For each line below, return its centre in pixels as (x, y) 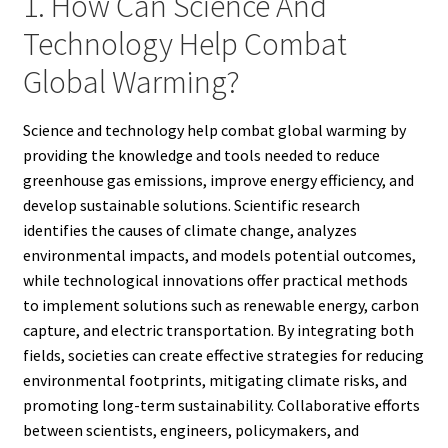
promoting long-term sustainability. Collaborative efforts (221, 405)
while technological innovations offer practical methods (215, 280)
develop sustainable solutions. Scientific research (191, 205)
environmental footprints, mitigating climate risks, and (214, 380)
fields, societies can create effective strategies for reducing (223, 355)
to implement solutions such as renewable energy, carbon (220, 305)
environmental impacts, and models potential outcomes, (219, 255)
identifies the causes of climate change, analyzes (189, 230)
